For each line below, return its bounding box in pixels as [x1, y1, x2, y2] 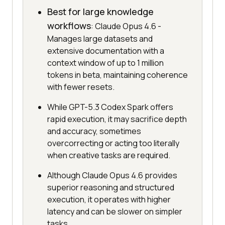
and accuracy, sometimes [47, 126, 141, 137]
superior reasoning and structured [47, 182, 174, 193]
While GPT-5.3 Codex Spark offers [47, 101, 173, 113]
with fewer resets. [47, 81, 115, 93]
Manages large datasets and [47, 33, 153, 45]
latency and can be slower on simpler [47, 206, 182, 217]
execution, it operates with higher [47, 194, 171, 205]
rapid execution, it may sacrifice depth [47, 114, 187, 125]
